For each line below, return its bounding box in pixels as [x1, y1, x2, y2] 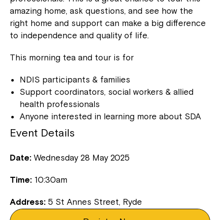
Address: [10, 196, 48, 207]
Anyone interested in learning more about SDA [20, 111, 201, 121]
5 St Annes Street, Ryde [48, 196, 142, 207]
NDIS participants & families [20, 74, 130, 84]
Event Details [10, 126, 75, 139]
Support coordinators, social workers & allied [20, 86, 193, 97]
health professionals [20, 99, 100, 109]
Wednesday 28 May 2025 [34, 152, 130, 163]
